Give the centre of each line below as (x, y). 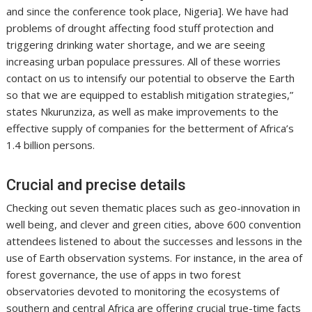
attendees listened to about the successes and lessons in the (155, 241)
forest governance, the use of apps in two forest (124, 275)
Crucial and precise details (96, 185)
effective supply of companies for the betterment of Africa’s (150, 128)
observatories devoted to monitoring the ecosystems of (143, 291)
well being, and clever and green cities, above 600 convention (154, 225)
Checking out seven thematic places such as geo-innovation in (154, 208)
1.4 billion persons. (51, 145)
